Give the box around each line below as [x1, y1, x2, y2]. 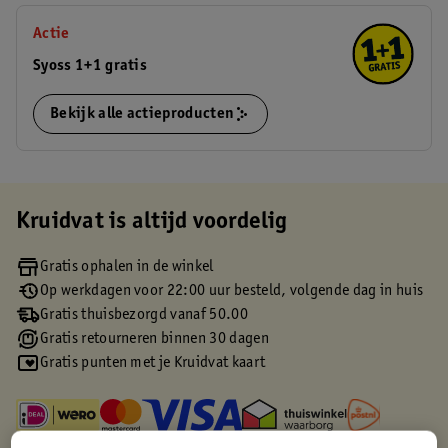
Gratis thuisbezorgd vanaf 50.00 [40, 307, 248, 323]
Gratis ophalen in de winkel [40, 259, 214, 275]
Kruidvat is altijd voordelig [16, 211, 288, 235]
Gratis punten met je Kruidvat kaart [40, 355, 266, 371]
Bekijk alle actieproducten [50, 106, 235, 122]
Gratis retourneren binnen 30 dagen [40, 331, 269, 347]
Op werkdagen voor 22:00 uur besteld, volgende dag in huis [40, 283, 424, 299]
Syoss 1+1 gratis [33, 58, 148, 74]
